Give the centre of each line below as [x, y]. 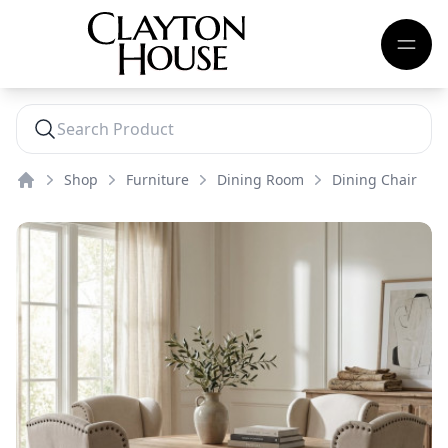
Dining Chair [374, 179]
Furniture [157, 179]
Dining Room [260, 179]
